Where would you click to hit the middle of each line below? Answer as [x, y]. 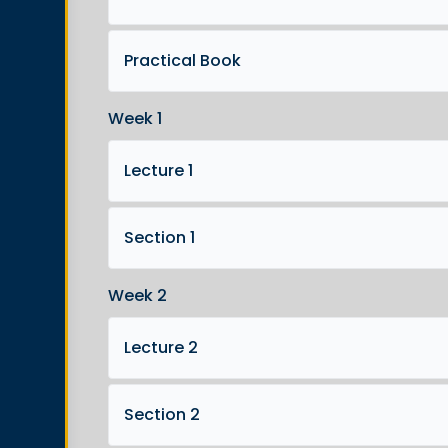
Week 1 [135, 118]
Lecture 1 [158, 170]
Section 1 [159, 237]
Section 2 [162, 414]
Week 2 [137, 295]
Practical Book [182, 60]
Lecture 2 [161, 347]
